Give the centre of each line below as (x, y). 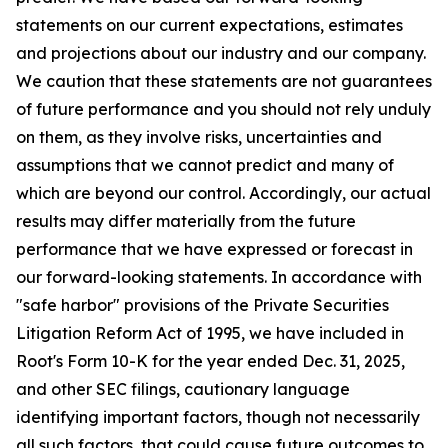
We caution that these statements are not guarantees (224, 81)
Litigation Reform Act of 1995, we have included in (210, 333)
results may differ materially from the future (186, 221)
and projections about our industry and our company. (221, 53)
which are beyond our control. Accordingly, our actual (223, 193)
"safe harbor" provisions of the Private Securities (202, 305)
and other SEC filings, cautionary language (183, 389)
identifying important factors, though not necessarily (218, 417)
